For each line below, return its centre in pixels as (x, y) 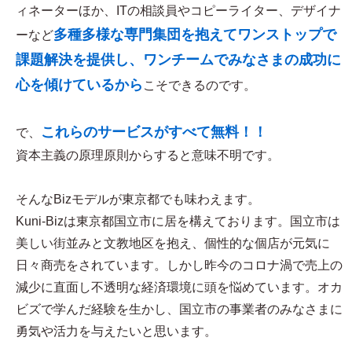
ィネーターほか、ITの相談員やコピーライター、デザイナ (178, 10)
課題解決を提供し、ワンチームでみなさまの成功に (178, 59)
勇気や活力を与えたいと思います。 (116, 331)
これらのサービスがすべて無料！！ (154, 132)
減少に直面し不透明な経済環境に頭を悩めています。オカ (179, 287)
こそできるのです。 (200, 85)
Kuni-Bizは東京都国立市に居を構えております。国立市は (178, 221)
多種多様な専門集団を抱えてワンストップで (195, 34)
